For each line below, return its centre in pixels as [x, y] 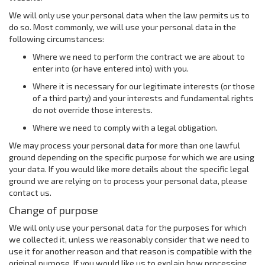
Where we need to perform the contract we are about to [139, 56]
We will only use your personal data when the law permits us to [129, 15]
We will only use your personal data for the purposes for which [128, 227]
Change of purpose [54, 210]
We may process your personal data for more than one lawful [125, 145]
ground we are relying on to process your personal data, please [128, 181]
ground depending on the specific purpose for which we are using [132, 157]
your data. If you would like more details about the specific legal [129, 169]
